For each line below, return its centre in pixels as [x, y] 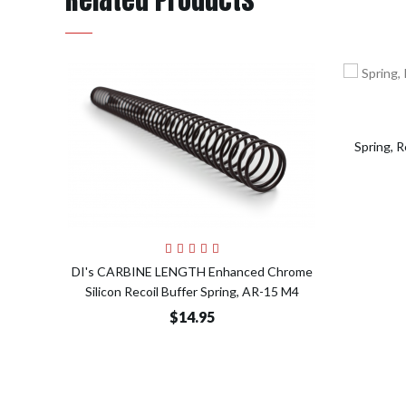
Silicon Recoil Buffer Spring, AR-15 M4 [192, 292]
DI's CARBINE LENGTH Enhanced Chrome [192, 272]
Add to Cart [255, 251]
